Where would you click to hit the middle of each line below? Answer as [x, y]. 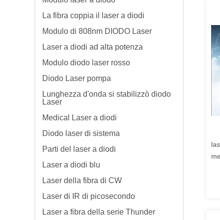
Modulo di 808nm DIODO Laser [97, 31]
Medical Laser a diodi [80, 118]
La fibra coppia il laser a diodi [93, 15]
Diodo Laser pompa [77, 78]
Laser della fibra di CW [82, 180]
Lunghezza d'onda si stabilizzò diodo [107, 94]
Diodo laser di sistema [81, 133]
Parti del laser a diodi [79, 149]
